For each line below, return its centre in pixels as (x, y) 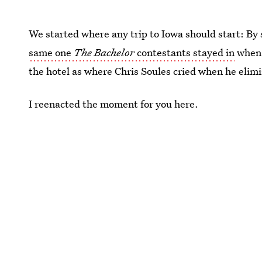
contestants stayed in (185, 52)
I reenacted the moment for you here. (114, 104)
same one (51, 52)
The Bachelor (104, 52)
